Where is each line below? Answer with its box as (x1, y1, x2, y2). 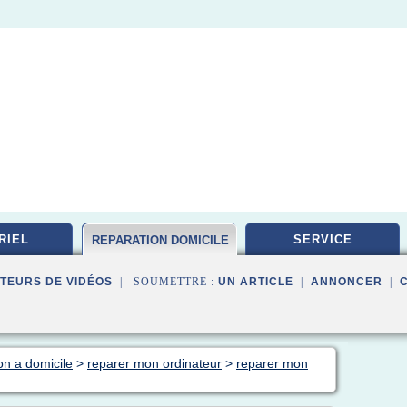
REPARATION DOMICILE (91, 233, 229, 247)
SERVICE (293, 233, 352, 246)
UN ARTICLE (218, 275, 293, 288)
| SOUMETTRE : (113, 275, 218, 288)
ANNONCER (311, 275, 382, 288)
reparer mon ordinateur (87, 356, 222, 371)
